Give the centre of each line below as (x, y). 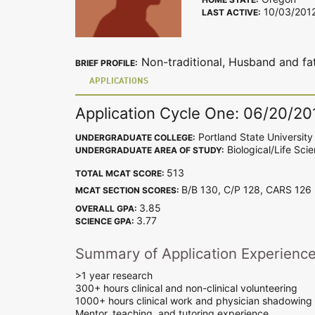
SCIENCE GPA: (106, 221)
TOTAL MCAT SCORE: (121, 173)
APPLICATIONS (119, 82)
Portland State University (254, 136)
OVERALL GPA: (107, 208)
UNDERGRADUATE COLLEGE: (135, 137)
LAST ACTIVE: (231, 12)
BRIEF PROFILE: (107, 63)
